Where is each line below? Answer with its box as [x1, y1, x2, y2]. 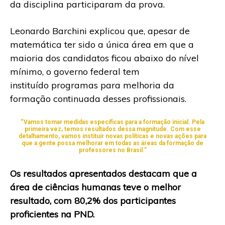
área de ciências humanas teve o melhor [10, 181, 181, 193]
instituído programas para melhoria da [10, 79, 174, 91]
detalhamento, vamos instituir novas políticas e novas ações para [19, 132, 206, 140]
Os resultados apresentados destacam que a [10, 167, 197, 179]
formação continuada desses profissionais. [10, 92, 186, 104]
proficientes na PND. [10, 208, 94, 220]
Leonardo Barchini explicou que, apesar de [10, 25, 190, 37]
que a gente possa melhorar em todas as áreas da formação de [22, 139, 203, 147]
